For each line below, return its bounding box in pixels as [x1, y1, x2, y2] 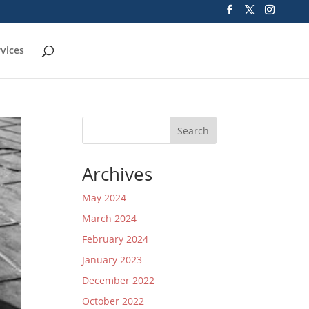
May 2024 [82, 191, 127, 204]
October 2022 [82, 295, 145, 308]
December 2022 [82, 274, 155, 287]
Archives [82, 161, 153, 186]
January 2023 [82, 253, 143, 266]
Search [177, 123, 209, 137]
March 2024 [82, 212, 137, 225]
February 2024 [82, 232, 149, 246]
